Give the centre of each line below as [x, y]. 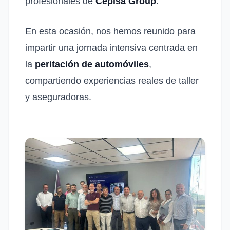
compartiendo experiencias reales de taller [112, 80]
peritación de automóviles [92, 64]
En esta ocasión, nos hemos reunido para [110, 31]
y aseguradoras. [58, 97]
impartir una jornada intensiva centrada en [111, 47]
